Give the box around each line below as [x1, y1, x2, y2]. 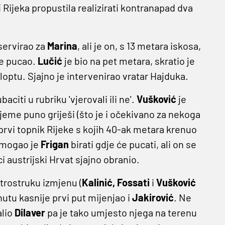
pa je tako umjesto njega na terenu [45, 206, 197, 219]
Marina [47, 40, 77, 52]
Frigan [40, 138, 69, 151]
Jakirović [132, 191, 174, 204]
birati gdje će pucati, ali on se [68, 138, 196, 151]
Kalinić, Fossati [81, 176, 150, 189]
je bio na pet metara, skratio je [62, 55, 195, 67]
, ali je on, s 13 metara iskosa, [77, 40, 201, 52]
